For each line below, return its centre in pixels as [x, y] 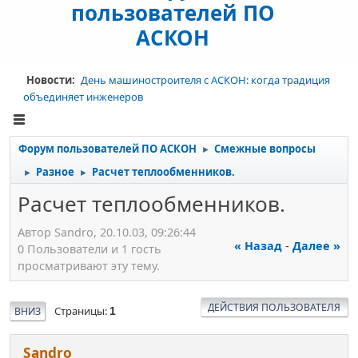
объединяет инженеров [83, 97]
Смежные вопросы [265, 149]
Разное [55, 172]
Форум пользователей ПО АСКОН [107, 149]
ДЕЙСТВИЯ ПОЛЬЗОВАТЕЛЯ [274, 307]
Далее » [316, 245]
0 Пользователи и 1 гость [89, 249]
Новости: [52, 80]
